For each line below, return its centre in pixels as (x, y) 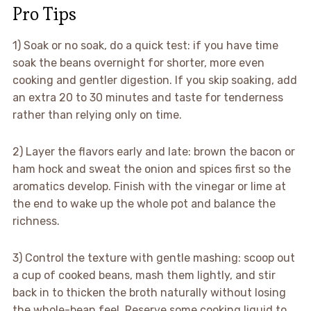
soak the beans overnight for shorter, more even (138, 63)
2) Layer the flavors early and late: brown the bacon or (153, 152)
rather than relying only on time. (97, 115)
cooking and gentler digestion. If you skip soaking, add (154, 81)
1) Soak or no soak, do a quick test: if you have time (145, 46)
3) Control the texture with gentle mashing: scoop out (153, 258)
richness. (36, 221)
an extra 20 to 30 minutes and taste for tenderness (148, 98)
